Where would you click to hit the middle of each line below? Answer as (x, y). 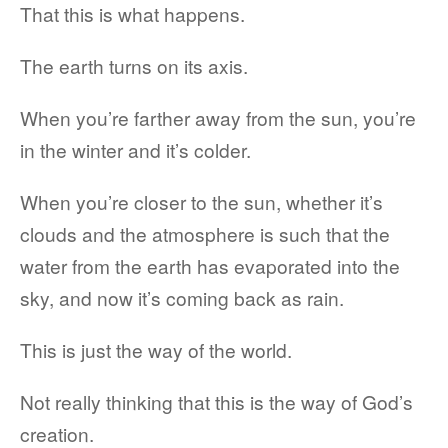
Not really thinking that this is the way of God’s (216, 401)
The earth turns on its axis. (134, 65)
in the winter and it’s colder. (135, 149)
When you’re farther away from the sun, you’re (218, 117)
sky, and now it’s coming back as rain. (182, 297)
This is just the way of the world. (156, 349)
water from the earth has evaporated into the (210, 265)
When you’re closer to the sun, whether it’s (201, 201)
